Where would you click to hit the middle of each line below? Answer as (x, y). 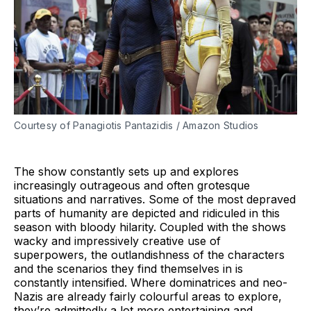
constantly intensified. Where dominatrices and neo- (151, 282)
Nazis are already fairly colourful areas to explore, (148, 296)
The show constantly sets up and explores (126, 171)
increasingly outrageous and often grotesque (132, 185)
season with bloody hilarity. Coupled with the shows (150, 227)
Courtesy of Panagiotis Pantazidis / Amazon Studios (136, 125)
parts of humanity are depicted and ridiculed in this (147, 213)
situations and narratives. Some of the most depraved (155, 199)
